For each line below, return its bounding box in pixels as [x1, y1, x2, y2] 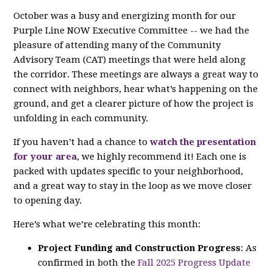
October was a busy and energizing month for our [13, 10, 236, 21]
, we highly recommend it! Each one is [77, 151, 247, 162]
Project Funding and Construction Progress [38, 242, 241, 253]
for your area [13, 151, 77, 162]
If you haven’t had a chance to [13, 136, 151, 147]
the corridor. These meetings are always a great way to [13, 68, 259, 80]
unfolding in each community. [13, 112, 149, 124]
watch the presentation [150, 136, 257, 147]
